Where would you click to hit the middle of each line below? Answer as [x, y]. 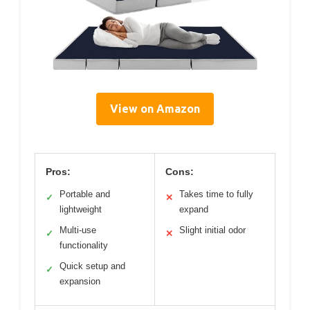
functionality [84, 245]
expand [194, 209]
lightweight [81, 209]
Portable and [85, 194]
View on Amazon [155, 108]
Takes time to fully [216, 194]
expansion [80, 281]
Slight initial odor [212, 230]
